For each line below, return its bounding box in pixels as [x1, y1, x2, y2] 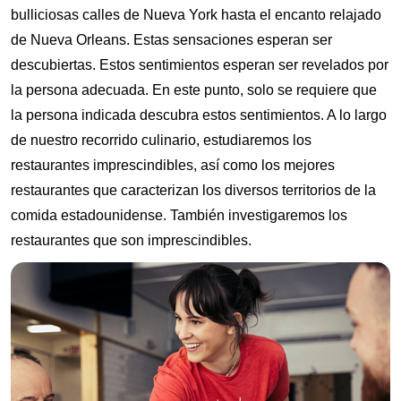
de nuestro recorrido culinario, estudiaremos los [11, 132, 311, 148]
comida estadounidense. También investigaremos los [11, 207, 347, 223]
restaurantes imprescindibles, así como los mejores [11, 157, 335, 173]
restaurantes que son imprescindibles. [11, 232, 252, 248]
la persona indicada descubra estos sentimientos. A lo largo [11, 107, 387, 123]
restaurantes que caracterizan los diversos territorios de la [11, 182, 376, 198]
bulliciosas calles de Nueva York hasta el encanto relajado [11, 6, 381, 22]
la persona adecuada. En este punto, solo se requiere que [11, 81, 377, 98]
